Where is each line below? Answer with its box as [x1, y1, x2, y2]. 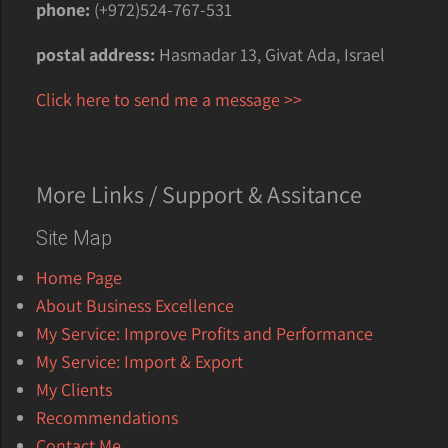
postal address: [36, 42, 160, 66]
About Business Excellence [36, 293, 235, 317]
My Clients [36, 377, 113, 401]
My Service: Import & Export [36, 349, 244, 373]
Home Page [36, 265, 123, 289]
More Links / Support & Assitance [36, 177, 363, 210]
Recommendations [36, 405, 179, 429]
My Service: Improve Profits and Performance [36, 321, 374, 345]
